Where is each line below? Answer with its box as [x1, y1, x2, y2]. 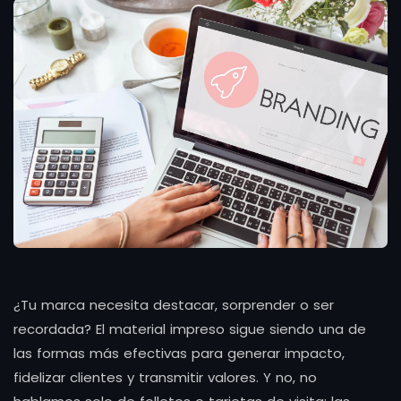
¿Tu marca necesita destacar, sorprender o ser [13, 294, 334, 314]
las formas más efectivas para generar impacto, [13, 343, 345, 363]
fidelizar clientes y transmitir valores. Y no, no [13, 367, 317, 387]
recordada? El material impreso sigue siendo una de [13, 319, 366, 338]
